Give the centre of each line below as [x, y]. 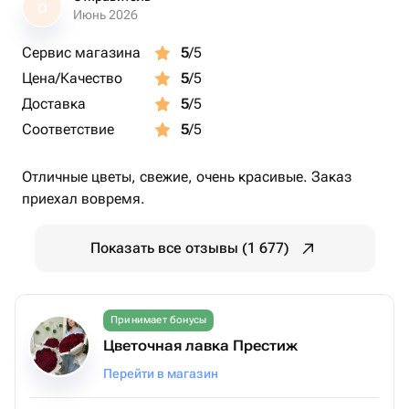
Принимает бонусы [159, 320]
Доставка [54, 104]
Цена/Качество [72, 78]
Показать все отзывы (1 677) [190, 248]
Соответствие [68, 129]
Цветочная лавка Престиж [200, 346]
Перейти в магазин [161, 373]
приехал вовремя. [84, 199]
